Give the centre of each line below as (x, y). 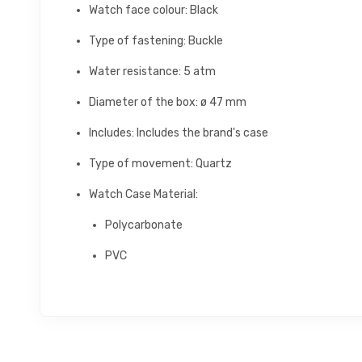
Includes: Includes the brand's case (179, 133)
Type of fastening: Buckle (156, 41)
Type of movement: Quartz (160, 164)
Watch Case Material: (143, 194)
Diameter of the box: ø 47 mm (168, 102)
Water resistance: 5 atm (152, 72)
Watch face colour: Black (154, 10)
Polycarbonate (144, 225)
